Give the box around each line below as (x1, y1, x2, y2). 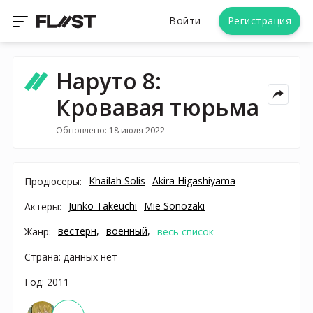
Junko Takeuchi (68, 198, 137, 212)
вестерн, (58, 224, 99, 238)
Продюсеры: (24, 174, 82, 188)
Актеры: (24, 199, 61, 213)
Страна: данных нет (24, 249, 117, 263)
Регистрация (227, 14, 291, 27)
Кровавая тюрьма (55, 92, 259, 122)
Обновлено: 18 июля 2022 (55, 124, 165, 136)
